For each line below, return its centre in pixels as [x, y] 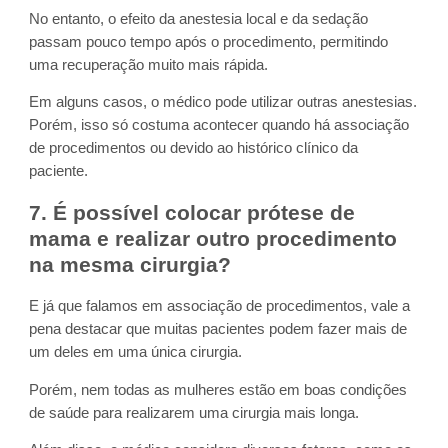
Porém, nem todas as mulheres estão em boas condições [218, 389]
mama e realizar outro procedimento [213, 239]
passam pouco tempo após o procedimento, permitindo [209, 41]
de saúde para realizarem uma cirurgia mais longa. [194, 412]
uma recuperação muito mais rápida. [149, 64]
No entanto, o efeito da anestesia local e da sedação [199, 18]
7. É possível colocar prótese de [192, 213]
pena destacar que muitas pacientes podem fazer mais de [218, 329]
